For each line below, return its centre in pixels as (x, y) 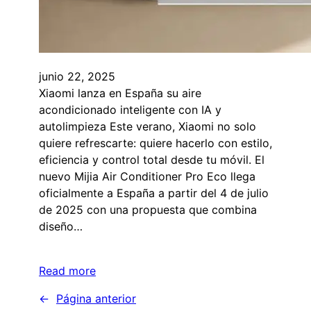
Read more (67, 271)
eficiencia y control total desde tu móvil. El (152, 160)
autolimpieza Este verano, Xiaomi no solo (148, 127)
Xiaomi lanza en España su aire (120, 93)
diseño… (61, 227)
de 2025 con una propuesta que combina (148, 210)
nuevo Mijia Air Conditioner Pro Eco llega (147, 177)
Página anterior (96, 299)
